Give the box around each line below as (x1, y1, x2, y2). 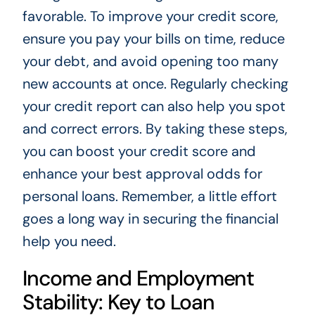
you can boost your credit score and (22, 142, 256, 161)
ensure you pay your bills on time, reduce (22, 30, 285, 49)
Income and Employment (22, 264, 255, 292)
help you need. (22, 232, 116, 251)
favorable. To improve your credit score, (22, 7, 278, 26)
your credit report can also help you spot (22, 97, 285, 116)
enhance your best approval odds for (22, 165, 262, 184)
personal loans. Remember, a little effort (22, 187, 277, 206)
